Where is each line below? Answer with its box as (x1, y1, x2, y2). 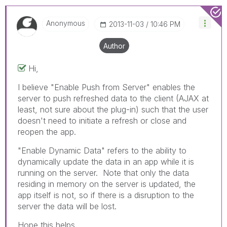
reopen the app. (18, 126, 76, 137)
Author (103, 41, 125, 50)
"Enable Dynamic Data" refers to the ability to (18, 145, 186, 156)
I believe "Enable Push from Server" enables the (18, 82, 195, 92)
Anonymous (46, 18, 85, 27)
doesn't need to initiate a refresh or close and (18, 115, 186, 126)
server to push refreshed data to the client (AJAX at (18, 93, 209, 103)
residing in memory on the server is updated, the (18, 178, 196, 189)
